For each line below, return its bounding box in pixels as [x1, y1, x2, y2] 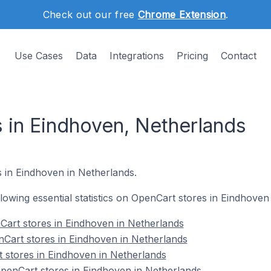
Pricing [177, 50, 208, 62]
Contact [221, 50, 256, 62]
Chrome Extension [137, 8, 226, 21]
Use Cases [15, 50, 63, 62]
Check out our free [42, 8, 138, 21]
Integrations [109, 50, 164, 62]
